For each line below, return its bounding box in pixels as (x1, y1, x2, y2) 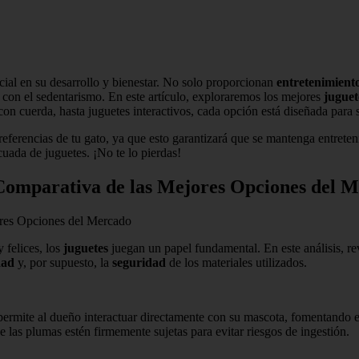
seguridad (112, 255, 166, 269)
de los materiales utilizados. (166, 255, 307, 269)
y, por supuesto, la (14, 255, 112, 269)
